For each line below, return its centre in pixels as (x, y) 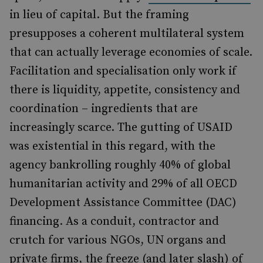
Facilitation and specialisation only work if (123, 71)
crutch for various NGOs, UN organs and (118, 240)
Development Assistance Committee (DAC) (123, 203)
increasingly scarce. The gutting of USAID (121, 128)
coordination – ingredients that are (104, 109)
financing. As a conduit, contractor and (114, 222)
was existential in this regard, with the (112, 146)
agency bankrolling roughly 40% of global (120, 165)
